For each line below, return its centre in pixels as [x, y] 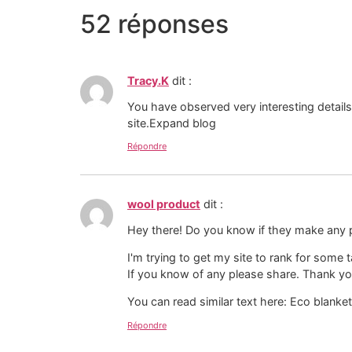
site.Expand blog [172, 123]
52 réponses [154, 24]
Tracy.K [148, 81]
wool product [164, 204]
